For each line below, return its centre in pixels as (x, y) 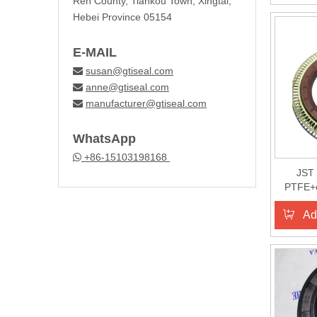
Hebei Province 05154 (122, 17)
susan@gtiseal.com (129, 70)
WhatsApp (104, 138)
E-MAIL (95, 52)
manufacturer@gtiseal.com (146, 103)
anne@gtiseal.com (127, 87)
